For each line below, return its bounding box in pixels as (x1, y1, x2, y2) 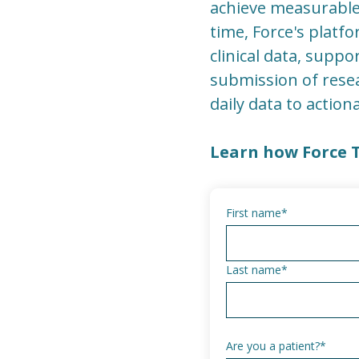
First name (225, 204, 281, 220)
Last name (225, 261, 281, 277)
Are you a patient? (225, 337, 320, 353)
